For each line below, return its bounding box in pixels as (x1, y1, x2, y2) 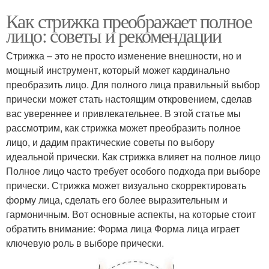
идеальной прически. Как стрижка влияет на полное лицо (6, 150, 261, 164)
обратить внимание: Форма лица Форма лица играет (6, 222, 240, 236)
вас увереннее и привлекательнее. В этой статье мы (6, 106, 241, 121)
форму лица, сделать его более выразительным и (6, 193, 228, 207)
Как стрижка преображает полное (6, 8, 252, 34)
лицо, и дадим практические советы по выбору (6, 135, 214, 150)
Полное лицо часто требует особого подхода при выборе (6, 164, 261, 178)
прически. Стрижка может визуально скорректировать (6, 178, 246, 193)
